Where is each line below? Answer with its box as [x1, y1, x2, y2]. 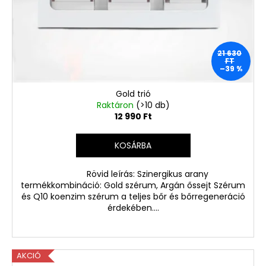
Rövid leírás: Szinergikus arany [58, 167, 208, 180]
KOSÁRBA [115, 139, 151, 151]
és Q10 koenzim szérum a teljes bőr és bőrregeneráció [21, 190, 245, 202]
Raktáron [96, 99, 136, 111]
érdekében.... [107, 201, 159, 214]
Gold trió [115, 87, 151, 100]
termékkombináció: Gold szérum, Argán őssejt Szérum [21, 179, 245, 191]
